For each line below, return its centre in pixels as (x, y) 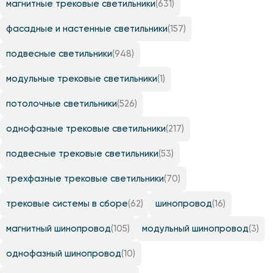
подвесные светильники (59, 54)
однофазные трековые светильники (86, 129)
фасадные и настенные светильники (87, 29)
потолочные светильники (62, 104)
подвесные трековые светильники (82, 154)
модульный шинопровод (195, 229)
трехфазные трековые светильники (85, 179)
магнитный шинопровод (58, 229)
